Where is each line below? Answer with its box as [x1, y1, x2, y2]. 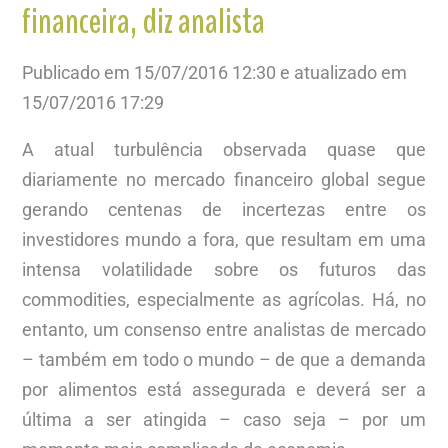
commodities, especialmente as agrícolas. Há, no [22, 288, 426, 310]
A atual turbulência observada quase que [22, 138, 426, 160]
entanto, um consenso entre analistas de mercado [22, 318, 426, 340]
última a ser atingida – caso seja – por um [22, 408, 426, 430]
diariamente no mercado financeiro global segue [22, 168, 426, 190]
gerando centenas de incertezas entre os [22, 198, 426, 220]
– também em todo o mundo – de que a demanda [22, 348, 426, 370]
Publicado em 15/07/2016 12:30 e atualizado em [22, 61, 408, 83]
